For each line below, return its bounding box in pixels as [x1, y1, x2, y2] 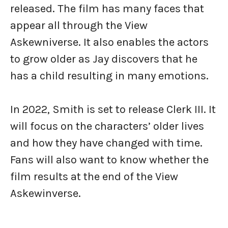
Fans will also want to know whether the [10, 153, 209, 167]
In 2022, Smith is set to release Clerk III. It [10, 103, 216, 117]
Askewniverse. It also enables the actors [10, 36, 209, 49]
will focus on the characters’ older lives [10, 120, 204, 133]
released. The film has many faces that [10, 2, 204, 16]
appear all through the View [10, 19, 148, 33]
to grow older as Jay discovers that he [10, 52, 197, 66]
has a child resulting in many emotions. [10, 69, 211, 83]
